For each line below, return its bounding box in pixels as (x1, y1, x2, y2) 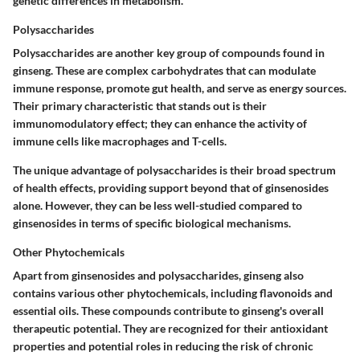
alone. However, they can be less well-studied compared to (13, 198, 302, 213)
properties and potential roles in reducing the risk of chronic (13, 339, 313, 354)
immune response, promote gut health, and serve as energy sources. (13, 81, 346, 96)
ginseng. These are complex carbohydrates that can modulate (13, 63, 316, 78)
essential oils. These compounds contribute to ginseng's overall (13, 304, 324, 318)
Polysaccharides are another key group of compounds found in (13, 46, 325, 60)
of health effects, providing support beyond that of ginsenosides (13, 181, 329, 195)
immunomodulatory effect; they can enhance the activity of (13, 117, 307, 131)
